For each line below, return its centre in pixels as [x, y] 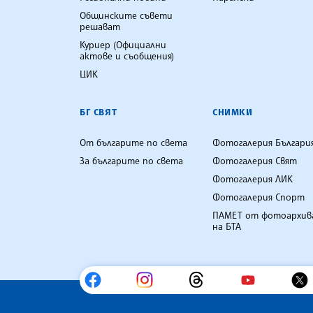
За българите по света [131, 160]
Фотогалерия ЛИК [253, 179]
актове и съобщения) [127, 56]
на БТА [227, 226]
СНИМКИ [233, 111]
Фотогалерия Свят [255, 160]
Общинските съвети [126, 15]
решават [100, 26]
